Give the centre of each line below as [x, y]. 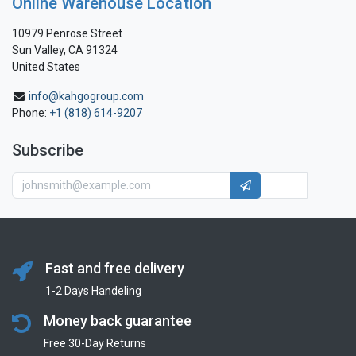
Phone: [31, 113]
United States [46, 67]
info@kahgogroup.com [86, 97]
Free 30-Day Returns [95, 343]
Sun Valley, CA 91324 [65, 50]
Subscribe [48, 151]
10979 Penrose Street [67, 34]
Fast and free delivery [115, 268]
